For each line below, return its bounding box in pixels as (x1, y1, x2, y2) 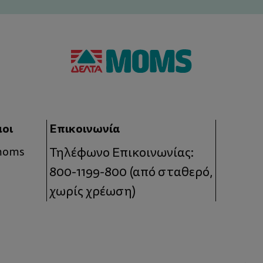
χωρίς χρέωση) (49, 182, 137, 200)
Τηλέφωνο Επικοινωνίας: (49, 143, 194, 161)
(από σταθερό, (127, 163, 213, 181)
